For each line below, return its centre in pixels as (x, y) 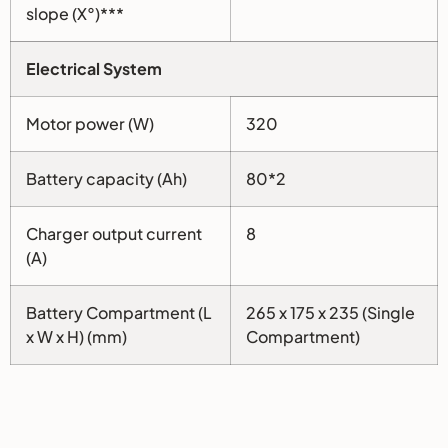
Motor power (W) (90, 124)
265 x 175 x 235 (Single (330, 313)
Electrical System (94, 69)
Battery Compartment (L (119, 313)
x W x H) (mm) (76, 337)
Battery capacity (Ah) (106, 179)
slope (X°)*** (75, 14)
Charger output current (114, 234)
